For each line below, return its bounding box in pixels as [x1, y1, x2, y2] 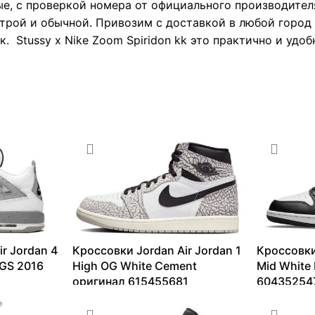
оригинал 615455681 [72, 274, 188, 289]
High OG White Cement [72, 259, 197, 274]
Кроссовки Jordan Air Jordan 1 [72, 243, 241, 258]
